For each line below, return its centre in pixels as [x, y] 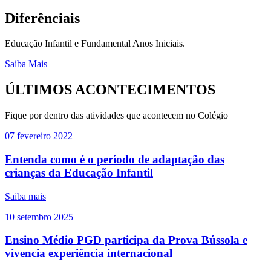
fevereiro [34, 136]
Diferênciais [42, 18]
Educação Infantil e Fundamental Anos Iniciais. [95, 44]
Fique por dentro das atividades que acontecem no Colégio [116, 116]
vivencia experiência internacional [89, 253]
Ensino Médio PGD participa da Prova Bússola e [126, 240]
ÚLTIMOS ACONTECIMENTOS [110, 90]
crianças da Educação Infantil [79, 172]
